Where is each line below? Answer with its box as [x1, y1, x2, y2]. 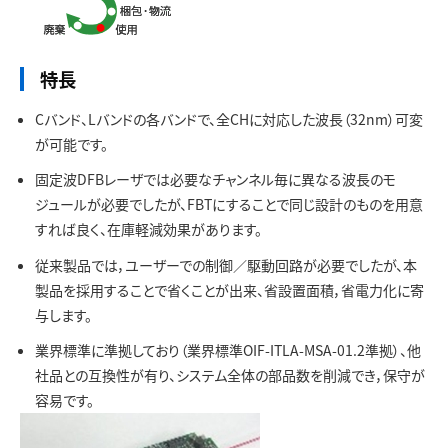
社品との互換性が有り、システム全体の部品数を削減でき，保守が [35, 365, 425, 386]
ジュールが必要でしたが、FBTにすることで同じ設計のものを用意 [35, 194, 423, 215]
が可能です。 [35, 133, 108, 154]
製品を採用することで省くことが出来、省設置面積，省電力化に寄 [35, 279, 424, 300]
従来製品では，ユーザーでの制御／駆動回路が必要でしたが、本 [35, 254, 417, 275]
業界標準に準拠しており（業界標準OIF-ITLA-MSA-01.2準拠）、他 [35, 340, 421, 361]
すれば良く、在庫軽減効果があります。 [35, 219, 262, 240]
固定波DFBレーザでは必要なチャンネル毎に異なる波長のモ [35, 169, 396, 190]
